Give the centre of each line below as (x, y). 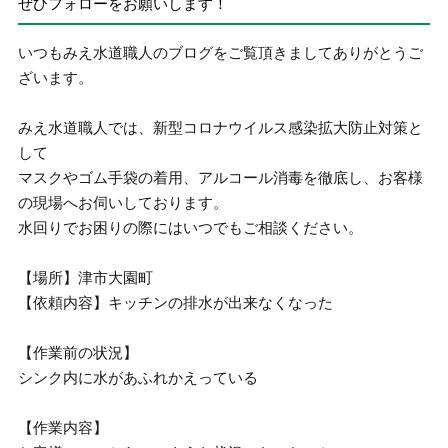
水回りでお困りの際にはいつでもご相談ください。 (191, 227)
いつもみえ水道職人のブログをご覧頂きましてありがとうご (221, 52)
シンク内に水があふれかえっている (138, 377)
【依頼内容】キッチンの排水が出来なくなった (176, 302)
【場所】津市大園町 (86, 277)
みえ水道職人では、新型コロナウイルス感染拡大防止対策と (221, 127)
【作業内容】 (63, 427)
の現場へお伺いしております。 (123, 202)
